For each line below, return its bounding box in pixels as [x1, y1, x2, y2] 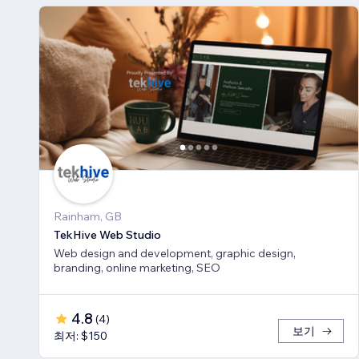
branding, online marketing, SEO [54, 260, 220, 276]
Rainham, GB [54, 209, 122, 224]
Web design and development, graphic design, [54, 246, 296, 261]
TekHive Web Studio [54, 228, 161, 243]
